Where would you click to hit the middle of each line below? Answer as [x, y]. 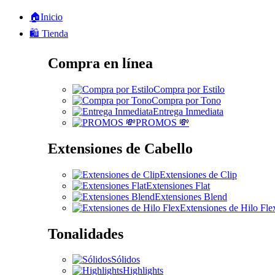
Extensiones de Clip [198, 174]
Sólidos [126, 260]
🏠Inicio [46, 17]
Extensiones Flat [178, 185]
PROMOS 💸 [162, 122]
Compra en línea [100, 63]
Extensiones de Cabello [120, 148]
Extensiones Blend [191, 196]
